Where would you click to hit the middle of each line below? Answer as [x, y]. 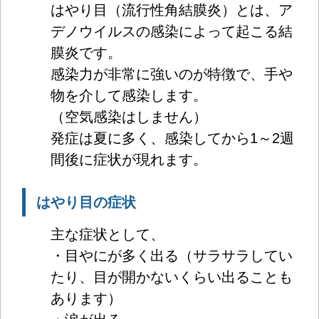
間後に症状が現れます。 [129, 159]
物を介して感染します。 [129, 95]
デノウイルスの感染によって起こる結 [172, 31]
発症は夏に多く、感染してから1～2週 [172, 138]
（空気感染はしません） [129, 116]
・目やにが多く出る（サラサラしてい [172, 255]
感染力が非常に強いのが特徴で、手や [172, 74]
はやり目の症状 [86, 202]
